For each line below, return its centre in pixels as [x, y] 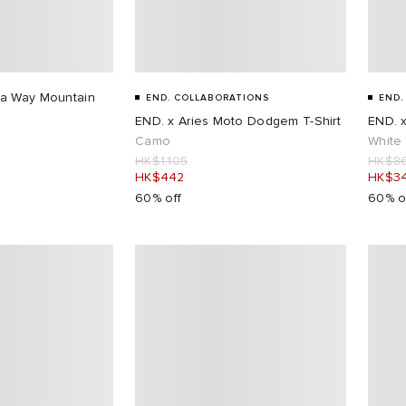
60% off [159, 198]
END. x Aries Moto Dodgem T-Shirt [238, 121]
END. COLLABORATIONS [208, 97]
